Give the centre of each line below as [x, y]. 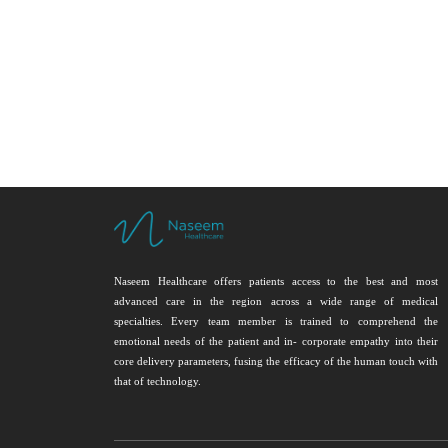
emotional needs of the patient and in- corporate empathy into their [276, 341]
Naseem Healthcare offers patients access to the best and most [276, 281]
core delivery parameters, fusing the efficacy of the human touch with [276, 361]
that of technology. [157, 381]
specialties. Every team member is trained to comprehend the [276, 321]
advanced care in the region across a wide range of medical [276, 301]
